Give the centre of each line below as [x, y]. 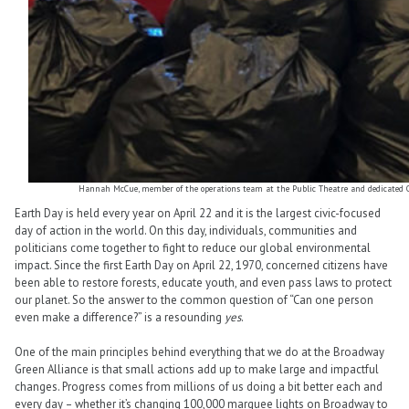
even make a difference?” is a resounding [120, 318]
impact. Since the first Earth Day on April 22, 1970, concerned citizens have [201, 266]
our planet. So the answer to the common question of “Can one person [194, 300]
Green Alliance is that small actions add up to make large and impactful [197, 370]
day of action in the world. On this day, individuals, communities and [186, 231]
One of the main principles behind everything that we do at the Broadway [199, 352]
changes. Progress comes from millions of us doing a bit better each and [199, 387]
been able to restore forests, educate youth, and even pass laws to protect [203, 283]
